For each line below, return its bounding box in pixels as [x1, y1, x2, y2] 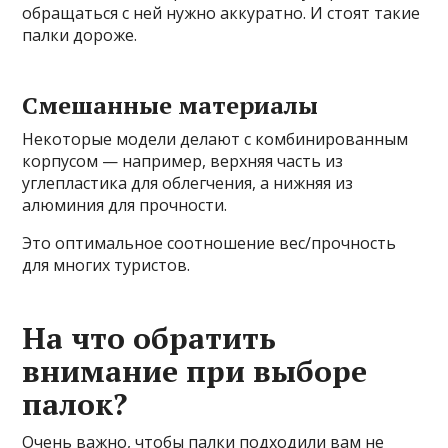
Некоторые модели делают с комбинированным [22, 128, 409, 151]
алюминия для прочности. [22, 194, 228, 217]
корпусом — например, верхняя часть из [22, 150, 344, 173]
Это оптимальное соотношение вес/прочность [22, 232, 397, 255]
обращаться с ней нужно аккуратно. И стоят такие [22, 2, 421, 25]
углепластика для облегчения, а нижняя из [22, 172, 354, 195]
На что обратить [22, 318, 277, 359]
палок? [22, 384, 128, 425]
